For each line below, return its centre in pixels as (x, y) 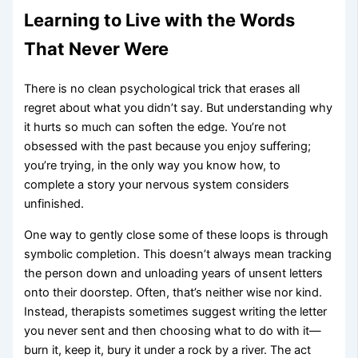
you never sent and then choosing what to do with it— (173, 330)
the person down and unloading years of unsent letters (174, 273)
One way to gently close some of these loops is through (177, 235)
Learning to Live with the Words (160, 20)
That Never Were (97, 48)
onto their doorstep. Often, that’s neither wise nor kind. (173, 292)
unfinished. (54, 203)
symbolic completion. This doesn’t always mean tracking (178, 254)
